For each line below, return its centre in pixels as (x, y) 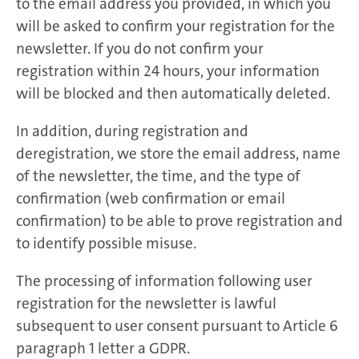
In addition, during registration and (132, 131)
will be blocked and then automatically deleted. (173, 93)
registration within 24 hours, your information (168, 71)
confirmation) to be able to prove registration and (179, 220)
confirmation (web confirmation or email (151, 198)
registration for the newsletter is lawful (146, 303)
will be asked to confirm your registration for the (175, 26)
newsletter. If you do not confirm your (140, 48)
